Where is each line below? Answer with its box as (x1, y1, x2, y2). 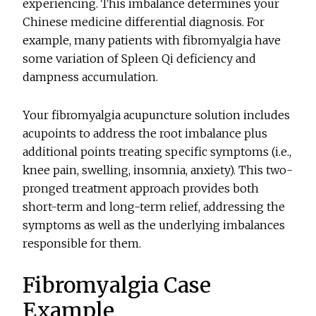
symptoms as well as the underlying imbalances (23, 218, 286, 233)
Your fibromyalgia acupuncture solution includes (23, 108, 291, 123)
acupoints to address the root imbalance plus (23, 126, 268, 141)
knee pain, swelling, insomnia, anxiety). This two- (23, 163, 293, 178)
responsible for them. (23, 236, 142, 251)
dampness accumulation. (23, 70, 159, 85)
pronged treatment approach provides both (23, 181, 260, 196)
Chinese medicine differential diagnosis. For (23, 15, 265, 30)
